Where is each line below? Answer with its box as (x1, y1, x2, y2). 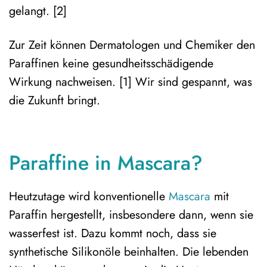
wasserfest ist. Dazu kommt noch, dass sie (9, 224, 216, 241)
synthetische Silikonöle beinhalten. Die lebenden (9, 243, 249, 260)
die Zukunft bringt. (9, 91, 100, 108)
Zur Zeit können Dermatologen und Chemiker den (9, 36, 255, 53)
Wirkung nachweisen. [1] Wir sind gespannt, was (9, 73, 252, 90)
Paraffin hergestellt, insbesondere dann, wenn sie (9, 206, 253, 223)
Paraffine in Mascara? (9, 148, 203, 178)
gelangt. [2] (9, 2, 67, 19)
